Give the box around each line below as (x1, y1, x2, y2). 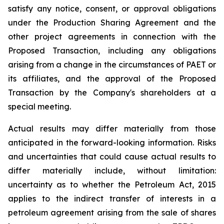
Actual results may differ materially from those (8, 123, 216, 133)
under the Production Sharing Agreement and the (8, 17, 216, 27)
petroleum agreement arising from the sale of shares (8, 207, 216, 217)
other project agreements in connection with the (8, 31, 216, 41)
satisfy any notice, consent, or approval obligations (8, 3, 216, 13)
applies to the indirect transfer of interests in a (8, 193, 216, 203)
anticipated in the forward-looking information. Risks (8, 137, 216, 147)
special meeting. (8, 101, 71, 111)
